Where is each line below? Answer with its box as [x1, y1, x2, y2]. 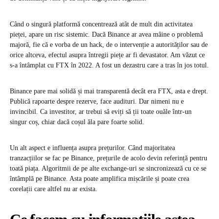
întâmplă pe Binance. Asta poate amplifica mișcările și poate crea [10, 175, 189, 183]
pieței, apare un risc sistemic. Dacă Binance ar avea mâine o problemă [10, 31, 203, 39]
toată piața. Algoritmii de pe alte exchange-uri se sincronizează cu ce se [10, 165, 206, 173]
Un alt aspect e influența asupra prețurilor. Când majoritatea [10, 144, 175, 152]
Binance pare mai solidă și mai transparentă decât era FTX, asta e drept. [10, 88, 208, 95]
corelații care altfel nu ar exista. [10, 185, 97, 193]
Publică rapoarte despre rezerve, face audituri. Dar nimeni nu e [10, 98, 184, 106]
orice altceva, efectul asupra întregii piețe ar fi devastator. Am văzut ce [10, 51, 205, 59]
